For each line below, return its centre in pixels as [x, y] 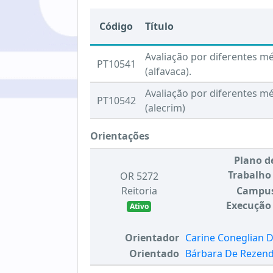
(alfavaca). [168, 71]
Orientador [152, 238]
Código [116, 26]
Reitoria [139, 191]
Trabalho [250, 175]
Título [159, 26]
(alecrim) [165, 108]
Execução [249, 205]
